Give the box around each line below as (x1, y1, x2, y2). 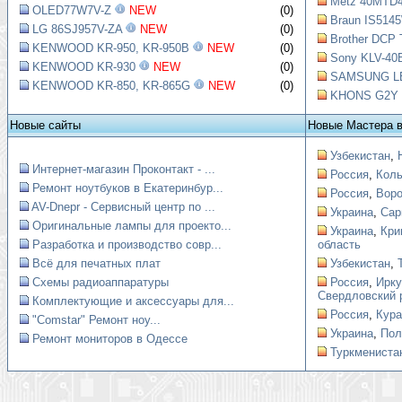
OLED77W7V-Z (32, 4, 111, 17)
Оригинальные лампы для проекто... (32, 219, 232, 232)
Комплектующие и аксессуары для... (32, 294, 234, 308)
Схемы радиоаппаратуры (32, 275, 169, 289)
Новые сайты (10, 118, 81, 132)
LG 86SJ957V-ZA (32, 22, 122, 36)
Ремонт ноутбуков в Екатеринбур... (32, 181, 223, 195)
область (318, 238, 361, 251)
